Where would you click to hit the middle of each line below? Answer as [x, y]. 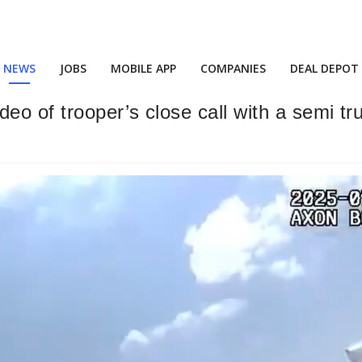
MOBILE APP [143, 68]
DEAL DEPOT [324, 68]
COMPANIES [233, 68]
